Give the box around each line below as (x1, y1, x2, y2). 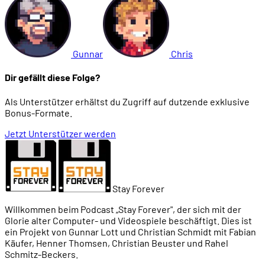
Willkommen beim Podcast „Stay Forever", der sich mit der (5, 203, 241, 215)
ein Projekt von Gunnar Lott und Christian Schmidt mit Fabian (5, 225, 256, 237)
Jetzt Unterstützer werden (5, 127, 116, 139)
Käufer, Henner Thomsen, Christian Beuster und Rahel (5, 237, 228, 248)
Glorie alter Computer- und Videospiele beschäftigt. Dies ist (5, 214, 252, 226)
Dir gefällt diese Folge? (5, 72, 100, 83)
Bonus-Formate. (5, 106, 72, 118)
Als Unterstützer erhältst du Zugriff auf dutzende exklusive (5, 95, 250, 107)
